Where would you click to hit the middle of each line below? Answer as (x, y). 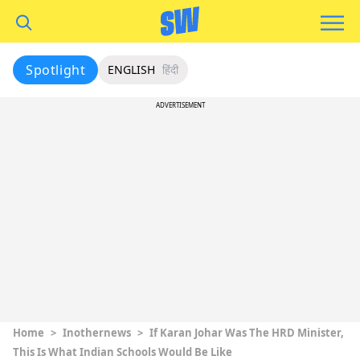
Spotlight (56, 70)
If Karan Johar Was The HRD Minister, (247, 333)
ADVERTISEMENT (180, 105)
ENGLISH (132, 70)
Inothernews (97, 333)
